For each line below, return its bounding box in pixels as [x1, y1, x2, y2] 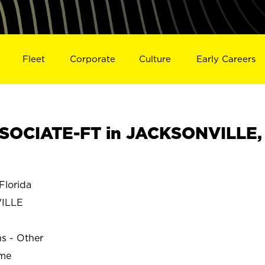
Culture [139, 53, 172, 64]
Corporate [69, 53, 115, 64]
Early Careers [196, 53, 256, 64]
